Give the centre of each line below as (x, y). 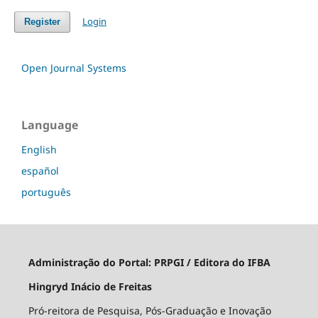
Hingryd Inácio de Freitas (90, 286)
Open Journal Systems (74, 67)
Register (42, 21)
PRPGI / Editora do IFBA (212, 262)
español (40, 170)
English (39, 149)
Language (50, 125)
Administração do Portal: (91, 262)
